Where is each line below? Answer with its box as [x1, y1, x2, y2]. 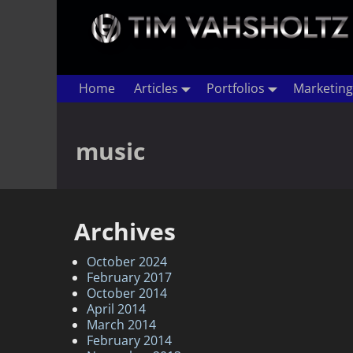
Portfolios [206, 80, 265, 98]
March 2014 [87, 315, 156, 333]
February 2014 [87, 331, 172, 349]
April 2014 [87, 299, 146, 318]
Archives [74, 214, 176, 247]
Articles [134, 80, 178, 98]
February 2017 [87, 268, 172, 286]
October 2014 [87, 284, 167, 302]
